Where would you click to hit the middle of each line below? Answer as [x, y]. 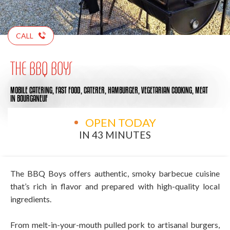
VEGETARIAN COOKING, [168, 90]
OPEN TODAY [120, 122]
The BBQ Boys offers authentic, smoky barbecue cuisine [115, 173]
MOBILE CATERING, [33, 90]
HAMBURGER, [124, 90]
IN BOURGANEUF [29, 98]
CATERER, [96, 90]
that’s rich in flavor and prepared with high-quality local [115, 186]
